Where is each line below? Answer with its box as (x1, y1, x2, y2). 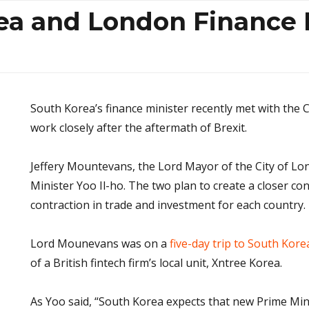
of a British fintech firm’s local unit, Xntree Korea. (30, 255, 282, 271)
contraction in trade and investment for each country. (30, 197, 306, 213)
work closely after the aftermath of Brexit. (30, 120, 247, 136)
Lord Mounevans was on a (30, 236, 170, 252)
